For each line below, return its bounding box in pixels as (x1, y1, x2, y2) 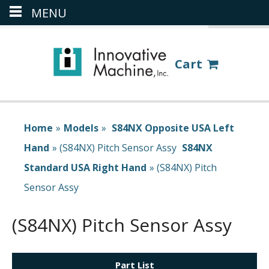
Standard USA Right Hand (24, 161, 147, 174)
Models (64, 121, 98, 134)
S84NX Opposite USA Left (112, 121, 234, 134)
